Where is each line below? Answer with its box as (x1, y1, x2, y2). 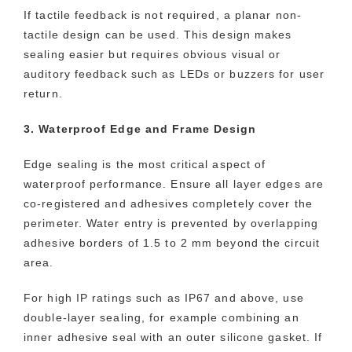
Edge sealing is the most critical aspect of (24, 157, 266, 170)
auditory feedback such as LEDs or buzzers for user (24, 67, 325, 80)
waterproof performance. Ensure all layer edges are (24, 177, 324, 190)
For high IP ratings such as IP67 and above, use (24, 291, 304, 304)
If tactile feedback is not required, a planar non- (24, 8, 302, 21)
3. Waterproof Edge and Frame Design (24, 122, 257, 135)
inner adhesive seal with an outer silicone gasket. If (24, 330, 323, 343)
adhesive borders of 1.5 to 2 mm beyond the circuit (24, 236, 321, 249)
